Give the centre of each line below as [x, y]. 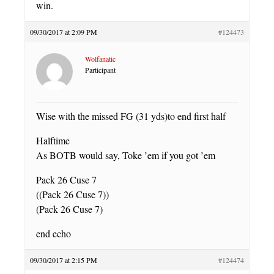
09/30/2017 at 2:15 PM [64, 260]
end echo [54, 233]
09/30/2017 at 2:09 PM [64, 32]
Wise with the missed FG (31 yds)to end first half [131, 116]
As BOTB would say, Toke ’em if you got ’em [126, 155]
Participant [100, 70]
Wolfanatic [100, 59]
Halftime [53, 140]
